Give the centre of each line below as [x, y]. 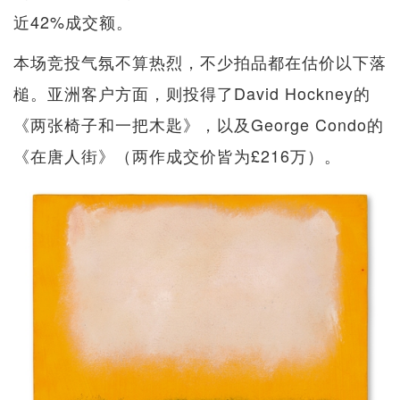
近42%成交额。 [73, 22]
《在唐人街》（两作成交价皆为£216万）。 [177, 156]
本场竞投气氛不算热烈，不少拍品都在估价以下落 [200, 62]
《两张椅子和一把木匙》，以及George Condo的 [199, 125]
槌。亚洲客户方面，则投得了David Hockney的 [192, 93]
